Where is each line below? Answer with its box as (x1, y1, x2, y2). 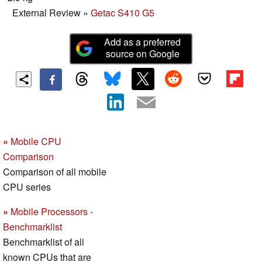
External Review (12, 5, 81, 19)
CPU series (3, 180, 51, 194)
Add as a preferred (104, 35, 181, 49)
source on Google (105, 46, 180, 60)
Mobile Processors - (8, 204, 93, 218)
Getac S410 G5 (91, 5, 154, 19)
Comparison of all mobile (3, 164, 106, 178)
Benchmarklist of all (3, 235, 84, 249)
